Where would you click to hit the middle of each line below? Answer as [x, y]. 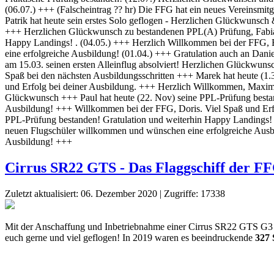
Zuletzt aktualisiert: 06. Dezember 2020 [81, 194]
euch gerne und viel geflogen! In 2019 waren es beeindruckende [130, 238]
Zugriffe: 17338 [194, 194]
